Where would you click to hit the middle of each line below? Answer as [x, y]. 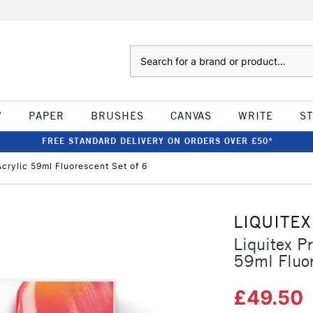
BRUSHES [117, 116]
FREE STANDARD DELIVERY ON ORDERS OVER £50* [157, 141]
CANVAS [191, 116]
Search [144, 52]
